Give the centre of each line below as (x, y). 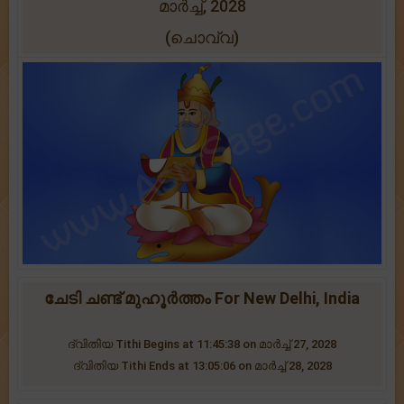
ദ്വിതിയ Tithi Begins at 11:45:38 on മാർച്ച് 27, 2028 (202, 344)
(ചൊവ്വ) (202, 37)
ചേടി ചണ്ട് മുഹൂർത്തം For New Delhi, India (202, 298)
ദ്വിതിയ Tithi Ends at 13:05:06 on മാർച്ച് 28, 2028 (202, 365)
